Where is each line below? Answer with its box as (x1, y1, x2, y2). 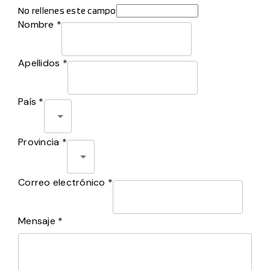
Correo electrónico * (18, 176, 113, 189)
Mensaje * (18, 215, 63, 227)
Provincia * (18, 136, 67, 148)
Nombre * (18, 18, 61, 31)
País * (18, 95, 44, 108)
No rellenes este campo (18, 5, 116, 16)
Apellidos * (18, 57, 67, 69)
